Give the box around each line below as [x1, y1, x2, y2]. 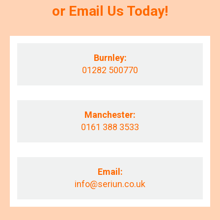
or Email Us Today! [52, 2, 168, 19]
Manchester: [84, 109, 136, 120]
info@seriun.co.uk [75, 178, 145, 189]
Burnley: [93, 52, 127, 63]
